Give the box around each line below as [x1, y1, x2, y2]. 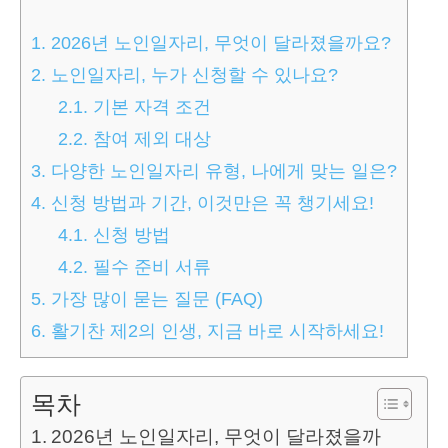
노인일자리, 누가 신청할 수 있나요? [46, 64, 338, 85]
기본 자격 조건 [88, 96, 212, 117]
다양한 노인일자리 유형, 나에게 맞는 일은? [46, 160, 397, 181]
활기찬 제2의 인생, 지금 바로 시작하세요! [46, 320, 384, 341]
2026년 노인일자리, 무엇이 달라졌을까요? [46, 32, 391, 53]
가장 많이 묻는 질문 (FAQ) [46, 288, 263, 309]
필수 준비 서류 [88, 256, 212, 277]
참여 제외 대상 [88, 128, 212, 149]
